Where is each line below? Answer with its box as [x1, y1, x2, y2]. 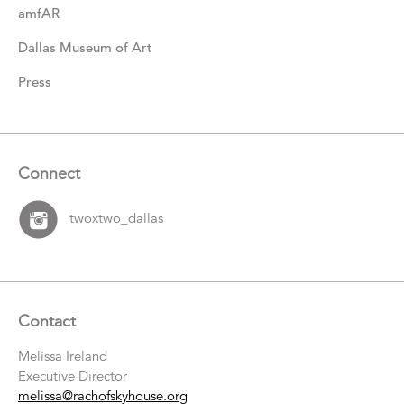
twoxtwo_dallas [69, 208, 164, 226]
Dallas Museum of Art [18, 38, 152, 56]
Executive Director [18, 366, 127, 384]
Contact [18, 309, 76, 331]
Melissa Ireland [18, 346, 107, 364]
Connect [18, 161, 80, 183]
